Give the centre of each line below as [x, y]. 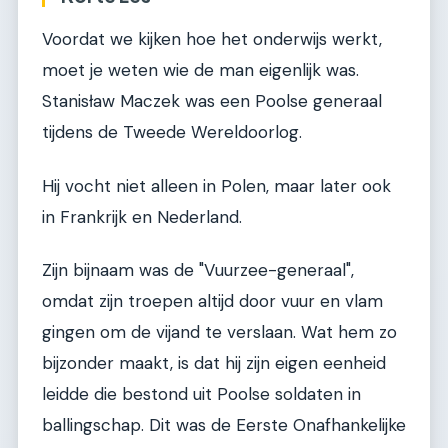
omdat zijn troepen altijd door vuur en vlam [212, 300]
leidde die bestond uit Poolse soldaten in [201, 393]
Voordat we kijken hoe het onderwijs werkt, [212, 39]
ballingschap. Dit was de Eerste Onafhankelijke [224, 424]
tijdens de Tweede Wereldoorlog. [172, 132]
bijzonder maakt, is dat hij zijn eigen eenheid [214, 362]
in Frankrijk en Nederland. [142, 216]
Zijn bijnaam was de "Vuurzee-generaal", [198, 269]
